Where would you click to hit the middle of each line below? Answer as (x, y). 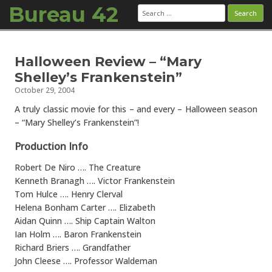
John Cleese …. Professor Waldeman (86, 261)
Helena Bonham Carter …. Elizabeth (85, 207)
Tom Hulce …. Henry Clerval (69, 194)
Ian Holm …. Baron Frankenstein (78, 234)
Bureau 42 (63, 15)
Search (151, 8)
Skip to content (167, 43)
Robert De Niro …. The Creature (78, 167)
